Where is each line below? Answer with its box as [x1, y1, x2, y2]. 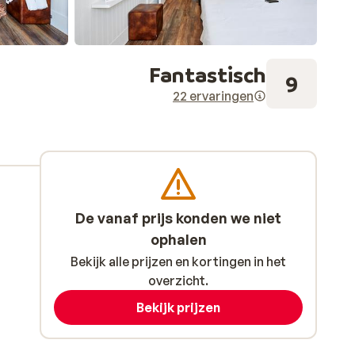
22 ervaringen [173, 88, 254, 104]
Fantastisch [149, 61, 266, 87]
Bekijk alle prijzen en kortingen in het [71, 254, 286, 269]
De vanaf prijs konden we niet [75, 209, 281, 227]
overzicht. [148, 273, 208, 288]
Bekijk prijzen [136, 300, 220, 315]
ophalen [150, 231, 207, 248]
